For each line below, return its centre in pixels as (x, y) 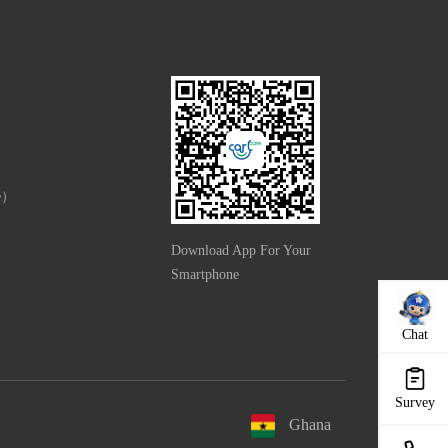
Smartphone (204, 275)
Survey (415, 402)
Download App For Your (240, 251)
